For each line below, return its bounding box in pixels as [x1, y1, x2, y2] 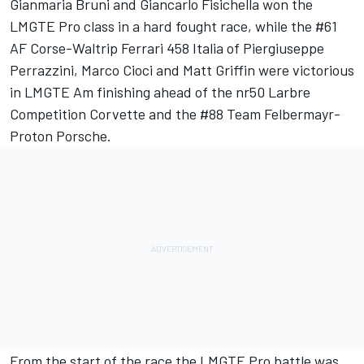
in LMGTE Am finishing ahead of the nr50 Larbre [10, 83, 310, 102]
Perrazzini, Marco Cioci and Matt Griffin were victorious [10, 61, 354, 80]
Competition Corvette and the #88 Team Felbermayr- [10, 105, 340, 123]
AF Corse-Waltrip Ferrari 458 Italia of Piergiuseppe [10, 39, 324, 58]
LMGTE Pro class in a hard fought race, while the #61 [10, 17, 337, 36]
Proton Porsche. [10, 127, 111, 145]
